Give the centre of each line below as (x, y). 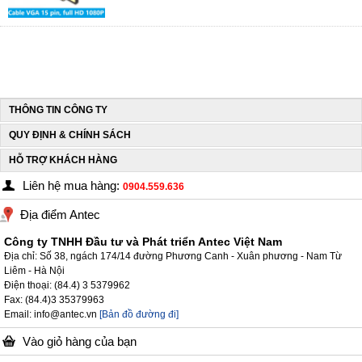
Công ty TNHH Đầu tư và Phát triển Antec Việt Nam (143, 242)
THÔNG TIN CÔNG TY (58, 110)
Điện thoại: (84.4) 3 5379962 (67, 285)
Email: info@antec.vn (51, 314)
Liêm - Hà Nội (34, 271)
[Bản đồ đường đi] (139, 314)
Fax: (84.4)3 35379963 (54, 300)
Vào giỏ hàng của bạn (80, 341)
